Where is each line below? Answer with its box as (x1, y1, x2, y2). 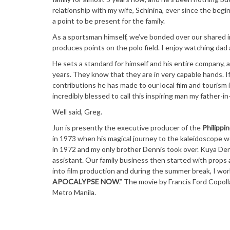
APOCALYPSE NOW (52, 177, 119, 186)
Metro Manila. (52, 188, 96, 197)
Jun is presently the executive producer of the (52, 123, 202, 132)
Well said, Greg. (52, 107, 102, 117)
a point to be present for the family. (52, 16, 165, 26)
